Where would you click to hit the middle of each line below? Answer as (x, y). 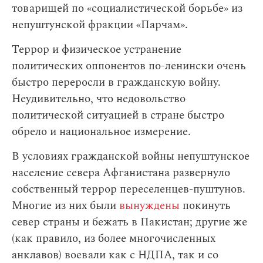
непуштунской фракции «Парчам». (100, 25)
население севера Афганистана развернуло (121, 173)
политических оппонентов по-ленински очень (129, 66)
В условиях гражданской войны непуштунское (131, 157)
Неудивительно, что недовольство (99, 99)
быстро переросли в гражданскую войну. (116, 83)
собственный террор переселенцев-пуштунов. (129, 190)
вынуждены (149, 206)
